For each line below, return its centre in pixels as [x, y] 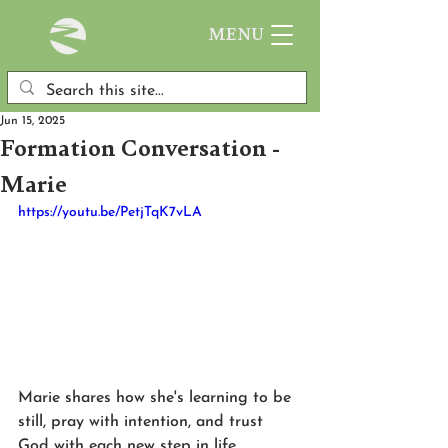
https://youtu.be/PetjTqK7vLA [110, 212]
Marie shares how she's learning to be [157, 397]
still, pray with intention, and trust [143, 421]
